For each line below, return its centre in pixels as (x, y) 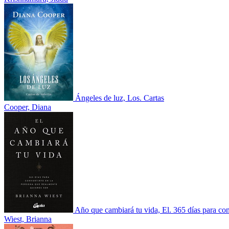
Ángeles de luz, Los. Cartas (120, 98)
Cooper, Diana (28, 107)
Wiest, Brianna (28, 219)
